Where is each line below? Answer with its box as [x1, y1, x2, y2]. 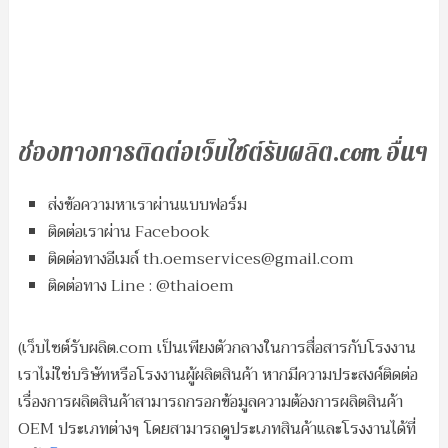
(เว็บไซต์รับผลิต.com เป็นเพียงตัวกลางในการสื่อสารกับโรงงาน [17, 334, 416, 362]
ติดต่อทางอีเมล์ [47, 245, 143, 273]
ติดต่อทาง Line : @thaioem [47, 272, 234, 300]
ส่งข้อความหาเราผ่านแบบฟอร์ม [47, 191, 247, 219]
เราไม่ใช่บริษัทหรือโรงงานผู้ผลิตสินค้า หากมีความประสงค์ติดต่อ [17, 361, 418, 389]
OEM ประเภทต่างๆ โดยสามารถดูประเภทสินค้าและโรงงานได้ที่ [17, 415, 416, 443]
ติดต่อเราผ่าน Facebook [47, 218, 210, 246]
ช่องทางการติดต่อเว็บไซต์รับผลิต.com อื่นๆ [17, 136, 429, 170]
